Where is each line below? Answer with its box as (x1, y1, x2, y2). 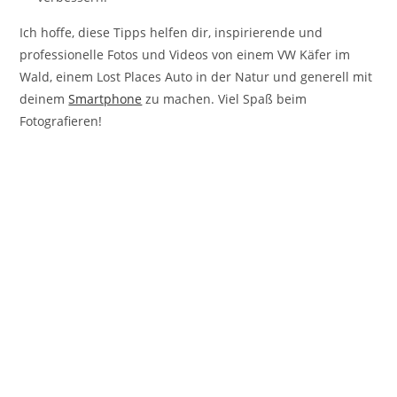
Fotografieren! (19, 112, 103, 129)
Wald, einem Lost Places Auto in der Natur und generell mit (19, 67, 373, 85)
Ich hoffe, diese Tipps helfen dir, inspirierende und (19, 23, 323, 41)
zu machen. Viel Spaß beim (142, 90, 307, 107)
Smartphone (68, 90, 143, 107)
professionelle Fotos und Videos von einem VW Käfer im (19, 45, 351, 63)
